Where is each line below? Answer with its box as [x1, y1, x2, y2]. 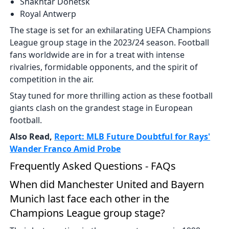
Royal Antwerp [20, 8, 77, 19]
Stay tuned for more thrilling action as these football [10, 89, 213, 101]
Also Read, [10, 130, 55, 142]
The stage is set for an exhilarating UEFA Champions [10, 24, 212, 36]
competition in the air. [10, 73, 94, 85]
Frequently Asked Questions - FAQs [10, 158, 176, 173]
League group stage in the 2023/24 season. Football [10, 36, 210, 48]
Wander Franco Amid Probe [10, 143, 121, 154]
